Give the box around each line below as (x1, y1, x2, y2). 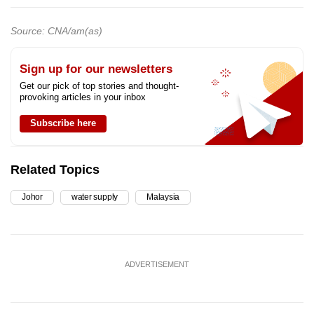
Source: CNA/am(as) (11, 25, 102, 37)
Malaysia (146, 192, 180, 203)
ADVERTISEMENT (125, 260, 189, 269)
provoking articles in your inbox (20, 92, 146, 103)
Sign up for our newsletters (20, 62, 172, 76)
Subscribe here (30, 118, 96, 129)
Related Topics (11, 163, 100, 177)
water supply (71, 192, 118, 203)
